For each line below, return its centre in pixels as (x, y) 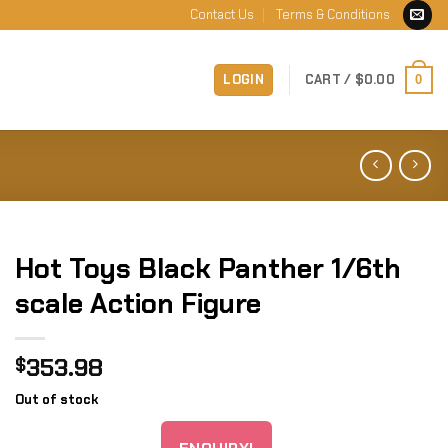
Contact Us (221, 14)
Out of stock (56, 400)
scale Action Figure (138, 304)
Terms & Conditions (332, 14)
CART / (329, 79)
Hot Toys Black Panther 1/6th (208, 269)
